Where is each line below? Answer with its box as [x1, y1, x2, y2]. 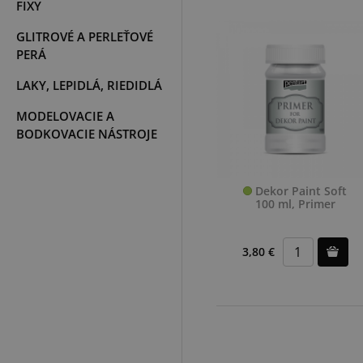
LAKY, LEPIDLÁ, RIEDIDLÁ [16, 77, 162, 93]
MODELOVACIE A [16, 108, 114, 124]
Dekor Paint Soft [252, 182, 348, 199]
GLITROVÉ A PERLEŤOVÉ [16, 28, 153, 45]
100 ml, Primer [254, 195, 335, 211]
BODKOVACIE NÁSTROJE [16, 126, 157, 142]
